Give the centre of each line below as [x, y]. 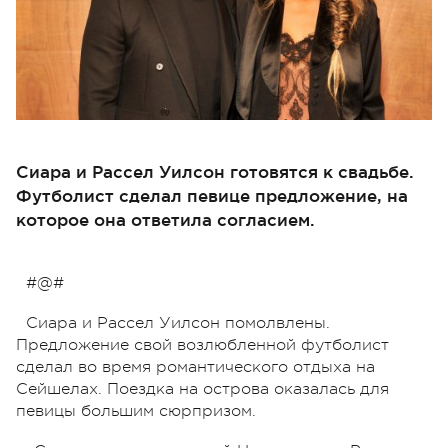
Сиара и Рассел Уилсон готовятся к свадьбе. [215, 171]
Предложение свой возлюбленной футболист [202, 344]
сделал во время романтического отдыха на [195, 366]
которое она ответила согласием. [165, 219]
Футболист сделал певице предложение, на [212, 195]
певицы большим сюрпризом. [136, 410]
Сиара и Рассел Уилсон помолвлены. [178, 322]
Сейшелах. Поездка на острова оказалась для [202, 388]
